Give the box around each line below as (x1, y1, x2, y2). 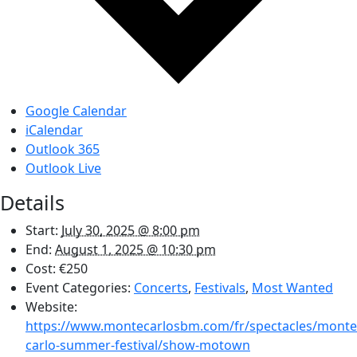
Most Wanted (252, 278, 333, 296)
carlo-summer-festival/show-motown (25, 335, 250, 354)
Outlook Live (25, 159, 101, 177)
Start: (25, 221, 58, 239)
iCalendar (25, 120, 83, 139)
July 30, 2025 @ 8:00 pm (61, 221, 200, 239)
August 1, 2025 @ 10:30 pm (55, 240, 216, 258)
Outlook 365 (25, 139, 100, 158)
